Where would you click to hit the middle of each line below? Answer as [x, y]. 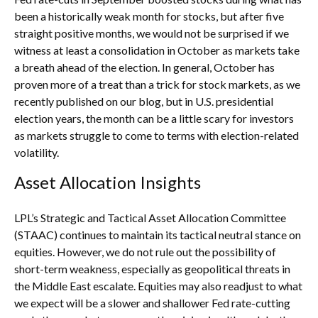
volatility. [37, 152]
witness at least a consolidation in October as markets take [157, 50]
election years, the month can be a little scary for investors [154, 118]
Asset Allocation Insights [108, 182]
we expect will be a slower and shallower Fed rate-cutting [152, 302]
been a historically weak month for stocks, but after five [149, 16]
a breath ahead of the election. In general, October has [144, 67]
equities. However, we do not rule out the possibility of [145, 251]
